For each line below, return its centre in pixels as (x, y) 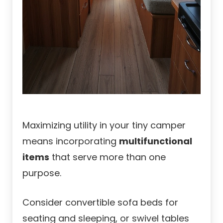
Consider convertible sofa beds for (100, 203)
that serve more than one (108, 157)
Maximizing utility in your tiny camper (104, 125)
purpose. (42, 173)
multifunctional (156, 141)
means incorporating (71, 141)
